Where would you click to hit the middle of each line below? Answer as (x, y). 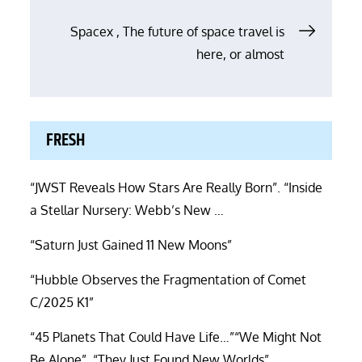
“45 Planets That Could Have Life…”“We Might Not (176, 337)
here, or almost (240, 54)
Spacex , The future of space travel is (177, 31)
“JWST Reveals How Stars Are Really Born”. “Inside (177, 187)
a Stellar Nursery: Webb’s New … (127, 210)
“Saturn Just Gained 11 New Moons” (131, 244)
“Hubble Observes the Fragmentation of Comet (168, 279)
